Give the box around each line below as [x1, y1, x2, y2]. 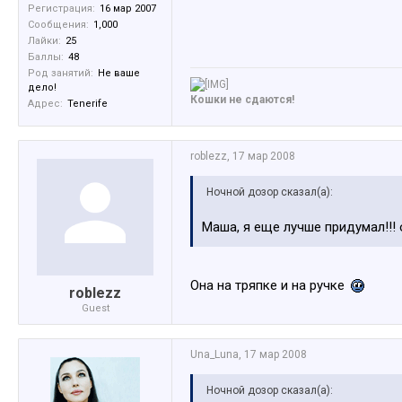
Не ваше [98, 67, 140, 80]
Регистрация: [28, 3, 95, 15]
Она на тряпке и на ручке [190, 277, 348, 294]
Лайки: [28, 35, 61, 48]
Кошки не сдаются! [190, 93, 294, 107]
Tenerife [67, 98, 108, 110]
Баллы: [28, 51, 64, 64]
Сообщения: [28, 19, 89, 31]
